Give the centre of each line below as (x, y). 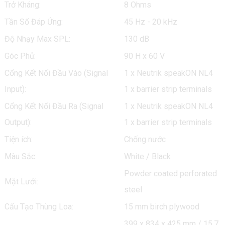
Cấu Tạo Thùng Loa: (39, 207)
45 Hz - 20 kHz (150, 22)
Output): (18, 122)
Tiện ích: (18, 139)
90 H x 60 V (144, 56)
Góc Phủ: (20, 56)
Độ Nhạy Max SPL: (37, 39)
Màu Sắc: (20, 156)
